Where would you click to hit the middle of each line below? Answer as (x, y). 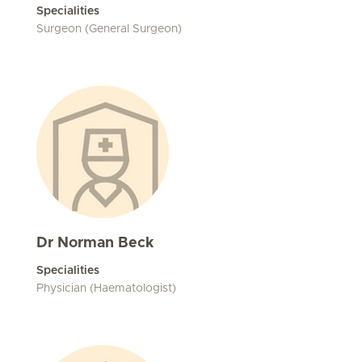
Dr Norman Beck (95, 243)
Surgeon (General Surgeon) (109, 29)
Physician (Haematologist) (106, 288)
